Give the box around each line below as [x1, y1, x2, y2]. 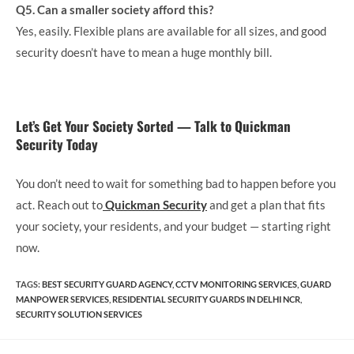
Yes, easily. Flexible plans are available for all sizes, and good [16, 23, 326, 38]
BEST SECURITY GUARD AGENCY [42, 278, 172, 289]
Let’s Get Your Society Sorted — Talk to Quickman [16, 115, 291, 136]
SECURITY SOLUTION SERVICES [16, 308, 142, 319]
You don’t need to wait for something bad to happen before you [16, 176, 336, 191]
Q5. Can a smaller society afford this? [16, 2, 213, 17]
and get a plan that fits [207, 198, 326, 213]
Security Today [16, 134, 98, 154]
